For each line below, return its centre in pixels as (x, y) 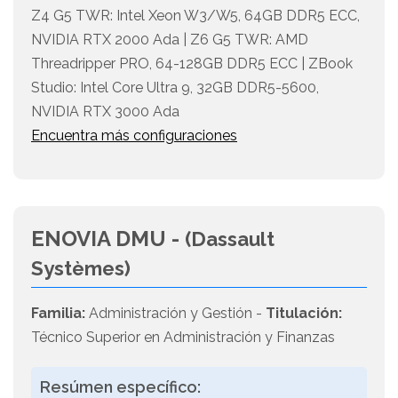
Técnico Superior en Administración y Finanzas (183, 338)
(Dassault (230, 239)
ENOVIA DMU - (108, 239)
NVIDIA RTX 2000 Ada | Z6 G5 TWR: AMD (170, 40)
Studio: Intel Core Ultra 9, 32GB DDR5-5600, (175, 88)
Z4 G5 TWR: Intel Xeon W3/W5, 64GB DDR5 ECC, (195, 16)
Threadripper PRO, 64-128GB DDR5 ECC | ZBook (192, 64)
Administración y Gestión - (175, 314)
